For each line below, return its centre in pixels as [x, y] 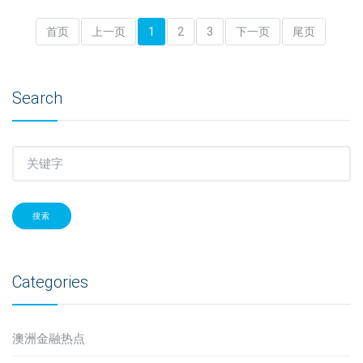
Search [37, 98]
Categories [50, 282]
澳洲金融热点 [49, 338]
